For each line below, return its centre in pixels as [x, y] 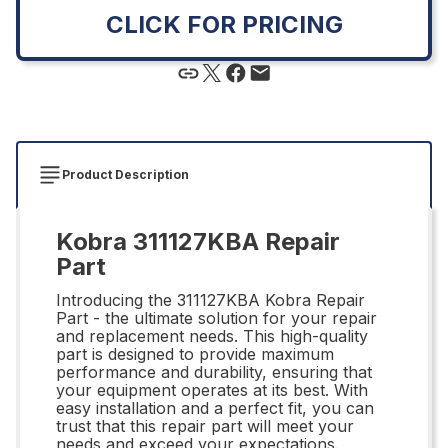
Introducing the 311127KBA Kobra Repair [210, 299]
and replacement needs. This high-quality [212, 335]
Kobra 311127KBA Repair [198, 241]
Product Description [125, 174]
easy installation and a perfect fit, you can [215, 407]
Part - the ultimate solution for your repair [216, 317]
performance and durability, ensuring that [214, 371]
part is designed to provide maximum [195, 353]
